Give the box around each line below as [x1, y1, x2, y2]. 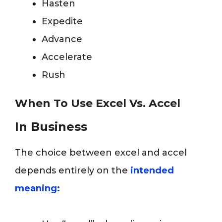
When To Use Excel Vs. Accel [15, 97, 180, 110]
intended [130, 165, 174, 176]
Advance [42, 34, 82, 45]
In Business [15, 119, 87, 134]
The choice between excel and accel [15, 147, 187, 158]
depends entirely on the [15, 165, 130, 176]
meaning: [15, 183, 60, 194]
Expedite [42, 16, 83, 27]
